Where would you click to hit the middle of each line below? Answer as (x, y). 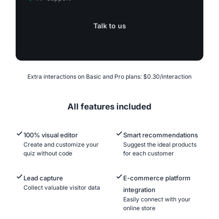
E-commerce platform (157, 178)
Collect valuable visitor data (62, 188)
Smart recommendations (161, 135)
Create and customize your (61, 145)
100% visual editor (51, 135)
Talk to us (109, 25)
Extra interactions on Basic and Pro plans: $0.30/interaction (109, 77)
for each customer (149, 153)
